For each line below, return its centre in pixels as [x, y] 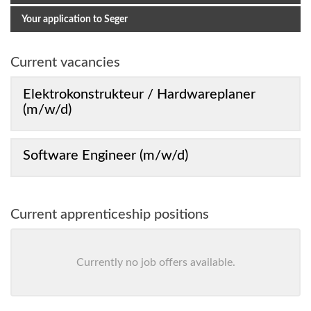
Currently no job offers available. [155, 263]
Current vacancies [65, 62]
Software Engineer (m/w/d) [106, 156]
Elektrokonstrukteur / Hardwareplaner [139, 94]
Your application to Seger [75, 19]
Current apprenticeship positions [110, 215]
